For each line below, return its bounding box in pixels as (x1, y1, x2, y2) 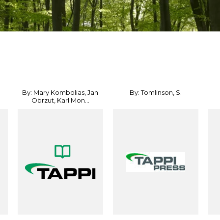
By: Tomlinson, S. (130, 88, 182, 96)
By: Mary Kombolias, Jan (22, 88, 99, 96)
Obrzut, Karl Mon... (31, 96, 89, 104)
